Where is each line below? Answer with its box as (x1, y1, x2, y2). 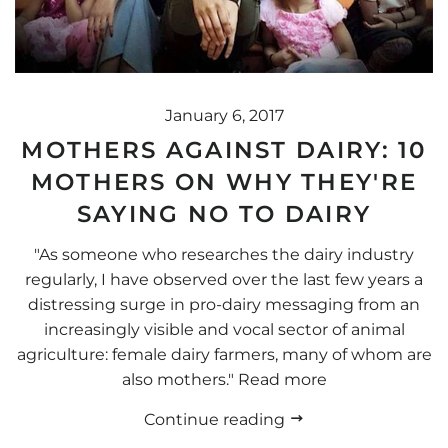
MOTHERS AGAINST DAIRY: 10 (21, 136, 427, 165)
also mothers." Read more (121, 369, 327, 389)
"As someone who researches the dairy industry (34, 244, 414, 264)
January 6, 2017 (164, 106, 284, 126)
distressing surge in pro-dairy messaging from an (28, 294, 420, 314)
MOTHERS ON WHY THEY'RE (30, 168, 418, 197)
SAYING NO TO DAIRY (76, 200, 372, 229)
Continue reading (143, 409, 289, 429)
